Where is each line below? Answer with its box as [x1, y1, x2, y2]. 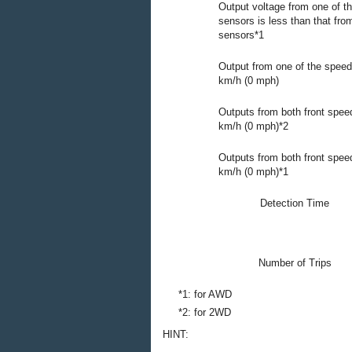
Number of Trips [258, 257, 332, 269]
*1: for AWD [178, 288, 232, 300]
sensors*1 [218, 29, 264, 41]
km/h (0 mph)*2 [218, 120, 288, 132]
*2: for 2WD [178, 306, 231, 318]
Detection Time [260, 197, 329, 209]
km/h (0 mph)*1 [218, 166, 288, 178]
